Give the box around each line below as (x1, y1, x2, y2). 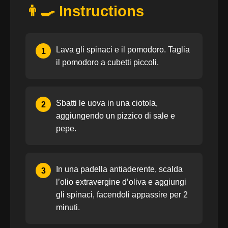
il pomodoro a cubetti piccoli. (56, 58, 159, 67)
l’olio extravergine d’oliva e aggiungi (56, 178, 186, 186)
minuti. (56, 203, 80, 212)
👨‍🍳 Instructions (25, 3, 144, 19)
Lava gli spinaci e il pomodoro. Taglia (56, 45, 190, 54)
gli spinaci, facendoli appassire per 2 (56, 190, 188, 199)
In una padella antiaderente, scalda (56, 165, 183, 174)
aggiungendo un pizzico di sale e (56, 111, 175, 120)
